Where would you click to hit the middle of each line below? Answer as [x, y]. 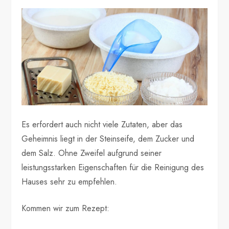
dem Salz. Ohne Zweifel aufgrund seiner [92, 153]
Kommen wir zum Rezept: [66, 208]
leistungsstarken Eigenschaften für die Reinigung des [113, 167]
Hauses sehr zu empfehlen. [70, 181]
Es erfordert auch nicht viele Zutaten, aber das [102, 124]
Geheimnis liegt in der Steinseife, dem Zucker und [108, 139]
